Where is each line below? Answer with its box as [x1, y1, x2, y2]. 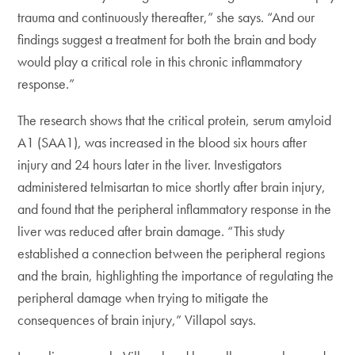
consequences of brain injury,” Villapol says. [17, 311, 257, 329]
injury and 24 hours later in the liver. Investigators [17, 155, 282, 174]
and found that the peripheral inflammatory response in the [17, 200, 332, 218]
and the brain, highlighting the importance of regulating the [17, 266, 334, 284]
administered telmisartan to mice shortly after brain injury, [17, 177, 326, 196]
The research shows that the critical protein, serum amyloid [17, 111, 332, 129]
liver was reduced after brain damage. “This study [17, 222, 285, 240]
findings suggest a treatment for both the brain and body [17, 30, 317, 48]
